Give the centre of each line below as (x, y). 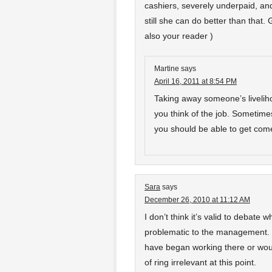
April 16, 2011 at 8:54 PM (195, 81)
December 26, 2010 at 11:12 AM (197, 200)
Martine (167, 69)
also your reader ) (179, 36)
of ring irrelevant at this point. (200, 262)
